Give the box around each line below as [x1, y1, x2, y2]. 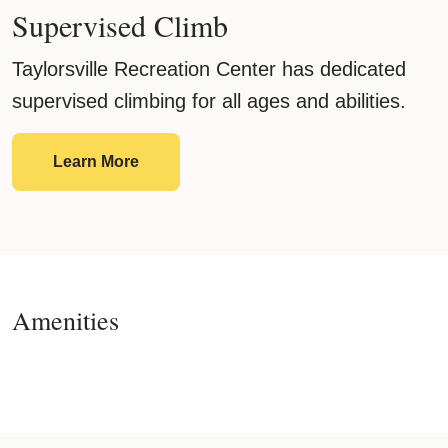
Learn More [53, 153, 139, 171]
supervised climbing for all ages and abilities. [12, 90, 406, 113]
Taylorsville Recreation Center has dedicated [12, 58, 406, 81]
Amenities [12, 303, 119, 338]
